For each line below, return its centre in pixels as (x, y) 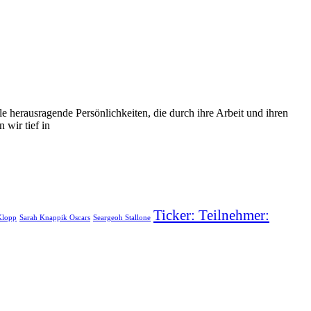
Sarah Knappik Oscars (55, 218)
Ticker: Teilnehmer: (211, 216)
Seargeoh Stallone (122, 218)
